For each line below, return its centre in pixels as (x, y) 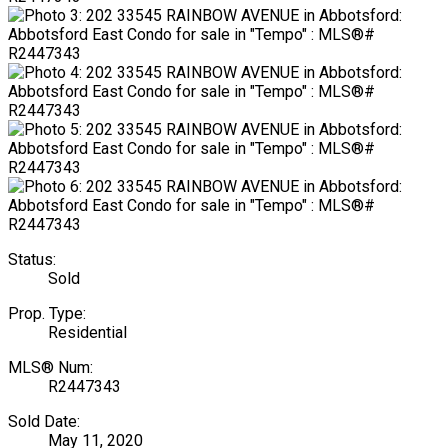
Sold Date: (44, 421)
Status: (32, 259)
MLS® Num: (50, 367)
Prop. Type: (47, 313)
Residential (87, 332)
